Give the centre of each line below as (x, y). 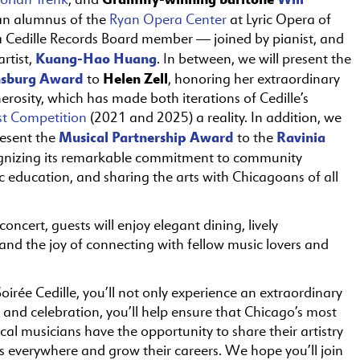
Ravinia (301, 137)
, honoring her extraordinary (254, 79)
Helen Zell (135, 78)
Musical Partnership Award (146, 137)
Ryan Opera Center (168, 20)
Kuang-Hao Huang (96, 58)
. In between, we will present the (254, 59)
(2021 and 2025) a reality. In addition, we (214, 118)
